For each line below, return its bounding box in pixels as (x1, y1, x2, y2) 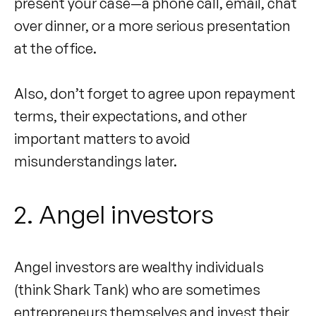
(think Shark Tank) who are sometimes (14, 280, 260, 298)
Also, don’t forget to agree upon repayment (14, 84, 296, 102)
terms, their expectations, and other (14, 107, 247, 125)
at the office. (14, 39, 99, 57)
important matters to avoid (14, 129, 190, 147)
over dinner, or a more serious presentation (14, 16, 291, 35)
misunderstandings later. (14, 152, 177, 170)
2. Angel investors (14, 197, 214, 230)
